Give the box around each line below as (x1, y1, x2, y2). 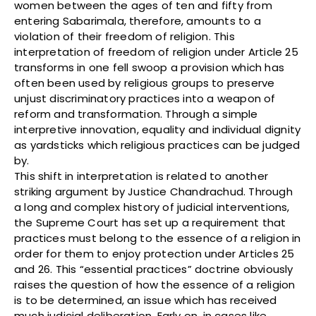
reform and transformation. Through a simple (14, 107, 258, 122)
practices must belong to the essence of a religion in (14, 231, 301, 246)
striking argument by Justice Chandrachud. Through (14, 184, 293, 200)
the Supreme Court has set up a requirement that (14, 215, 286, 231)
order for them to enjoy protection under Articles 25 (14, 246, 295, 262)
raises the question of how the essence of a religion (14, 277, 296, 293)
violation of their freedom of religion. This (14, 29, 235, 44)
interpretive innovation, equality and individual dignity (14, 122, 301, 138)
